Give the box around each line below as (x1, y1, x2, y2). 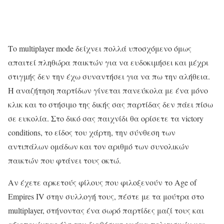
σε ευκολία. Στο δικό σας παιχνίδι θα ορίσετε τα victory (8, 112, 203, 123)
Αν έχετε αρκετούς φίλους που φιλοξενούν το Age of (8, 176, 196, 187)
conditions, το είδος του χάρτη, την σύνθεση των (8, 126, 175, 137)
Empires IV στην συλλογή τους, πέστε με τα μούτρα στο (8, 190, 204, 201)
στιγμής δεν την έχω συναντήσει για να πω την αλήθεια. (8, 70, 210, 81)
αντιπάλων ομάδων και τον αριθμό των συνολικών (8, 140, 189, 151)
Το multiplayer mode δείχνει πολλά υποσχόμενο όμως (8, 42, 191, 53)
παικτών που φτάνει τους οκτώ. (8, 154, 121, 165)
